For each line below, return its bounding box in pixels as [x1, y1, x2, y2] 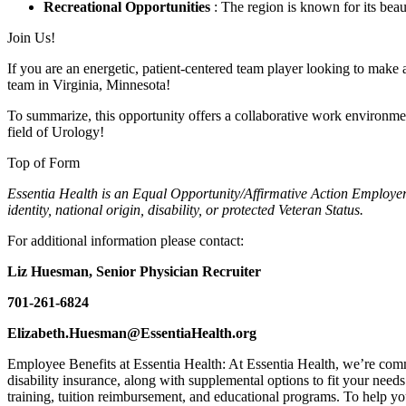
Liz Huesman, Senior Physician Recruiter [7, 264, 261, 280]
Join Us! [7, 30, 55, 46]
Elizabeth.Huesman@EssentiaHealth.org [7, 325, 256, 342]
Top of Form [7, 155, 80, 171]
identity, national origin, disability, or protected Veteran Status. [7, 202, 363, 218]
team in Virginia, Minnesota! [7, 77, 170, 93]
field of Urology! [7, 124, 104, 140]
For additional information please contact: [7, 233, 244, 249]
